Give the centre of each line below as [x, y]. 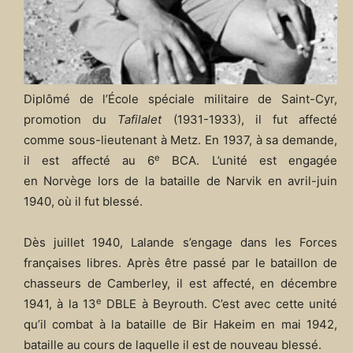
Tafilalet [140, 120]
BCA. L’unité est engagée [249, 161]
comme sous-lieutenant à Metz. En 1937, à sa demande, [180, 140]
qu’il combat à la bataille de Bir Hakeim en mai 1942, [180, 325]
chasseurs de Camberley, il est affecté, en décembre [180, 284]
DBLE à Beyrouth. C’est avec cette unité [219, 304]
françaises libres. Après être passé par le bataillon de [180, 263]
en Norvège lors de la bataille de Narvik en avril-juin [180, 181]
